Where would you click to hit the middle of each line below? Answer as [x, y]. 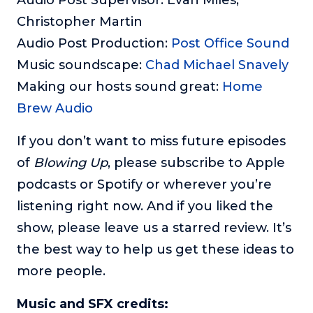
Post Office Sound [230, 43]
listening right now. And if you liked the [145, 206]
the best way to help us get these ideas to [155, 249]
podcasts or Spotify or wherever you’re [144, 184]
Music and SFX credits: [94, 304]
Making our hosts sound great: [119, 86]
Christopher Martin [80, 21]
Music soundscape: [81, 65]
